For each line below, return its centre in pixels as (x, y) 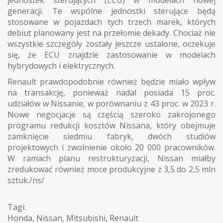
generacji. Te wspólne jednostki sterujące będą (111, 11)
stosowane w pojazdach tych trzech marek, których (111, 22)
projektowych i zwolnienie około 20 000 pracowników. (111, 148)
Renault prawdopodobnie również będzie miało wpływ (111, 82)
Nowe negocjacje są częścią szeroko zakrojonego (111, 115)
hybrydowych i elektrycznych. (61, 66)
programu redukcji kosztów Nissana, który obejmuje (111, 126)
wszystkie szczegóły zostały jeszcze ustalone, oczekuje (111, 44)
